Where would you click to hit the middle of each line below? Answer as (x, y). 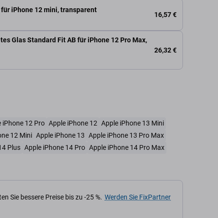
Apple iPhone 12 (73, 123)
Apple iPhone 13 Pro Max (126, 135)
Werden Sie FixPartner (138, 197)
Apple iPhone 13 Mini (133, 123)
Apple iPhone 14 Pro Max (127, 147)
